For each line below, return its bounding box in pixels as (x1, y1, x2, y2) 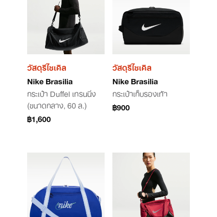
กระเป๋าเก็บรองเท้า (112, 85, 168, 101)
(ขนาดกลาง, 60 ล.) (27, 97, 87, 112)
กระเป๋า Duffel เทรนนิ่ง (27, 85, 96, 101)
